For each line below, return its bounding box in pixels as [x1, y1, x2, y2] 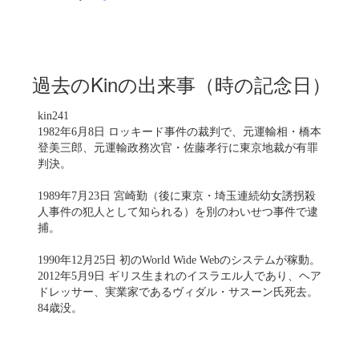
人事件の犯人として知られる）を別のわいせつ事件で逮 [38, 206, 318, 218]
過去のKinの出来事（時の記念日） [32, 70, 331, 98]
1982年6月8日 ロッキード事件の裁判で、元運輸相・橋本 [38, 126, 321, 138]
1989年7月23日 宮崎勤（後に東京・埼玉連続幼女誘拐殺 [38, 190, 316, 202]
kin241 [38, 110, 69, 122]
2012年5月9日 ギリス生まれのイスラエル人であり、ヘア [38, 270, 321, 282]
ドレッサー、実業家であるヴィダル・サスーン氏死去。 [38, 286, 318, 298]
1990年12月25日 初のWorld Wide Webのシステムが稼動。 [38, 254, 321, 266]
